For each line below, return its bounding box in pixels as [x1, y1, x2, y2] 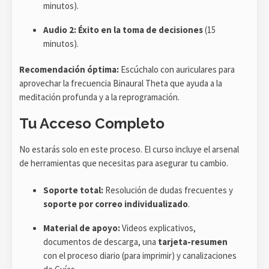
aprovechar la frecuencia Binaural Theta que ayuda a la [19, 77, 222, 89]
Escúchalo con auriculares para [119, 63, 235, 75]
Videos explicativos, [120, 222, 196, 234]
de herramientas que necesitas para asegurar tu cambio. [19, 157, 228, 169]
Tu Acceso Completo [19, 114, 165, 132]
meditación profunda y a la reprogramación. [19, 91, 180, 103]
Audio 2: [43, 23, 76, 35]
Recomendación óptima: [19, 63, 119, 75]
